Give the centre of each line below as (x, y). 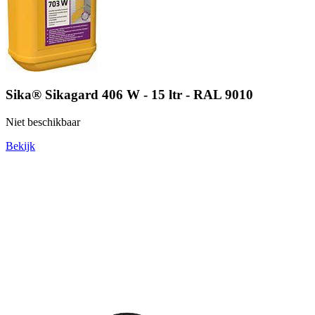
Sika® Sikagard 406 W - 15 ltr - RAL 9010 (129, 95)
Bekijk (20, 146)
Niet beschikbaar (43, 122)
